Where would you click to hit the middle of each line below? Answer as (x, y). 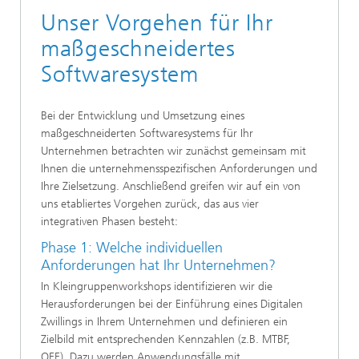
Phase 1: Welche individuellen (132, 248)
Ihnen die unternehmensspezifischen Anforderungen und (179, 169)
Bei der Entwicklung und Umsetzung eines (143, 116)
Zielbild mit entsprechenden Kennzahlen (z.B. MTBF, (165, 339)
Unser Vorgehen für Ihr (157, 23)
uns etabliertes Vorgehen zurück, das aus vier (150, 204)
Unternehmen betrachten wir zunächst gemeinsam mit (173, 151)
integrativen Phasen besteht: (109, 222)
